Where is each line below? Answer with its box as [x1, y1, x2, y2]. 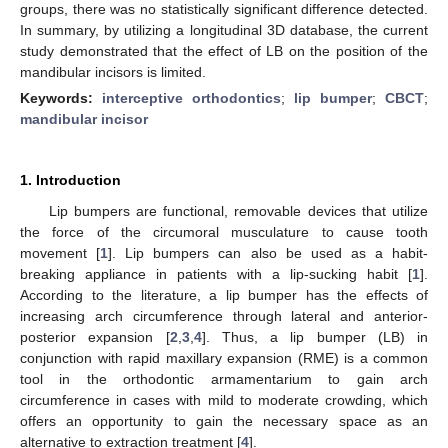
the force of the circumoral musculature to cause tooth [20, 223, 428, 240]
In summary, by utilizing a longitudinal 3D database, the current [20, 21, 428, 38]
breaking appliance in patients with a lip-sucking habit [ [20, 265, 412, 282]
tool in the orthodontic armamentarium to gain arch [20, 370, 428, 387]
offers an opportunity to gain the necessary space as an [20, 412, 428, 429]
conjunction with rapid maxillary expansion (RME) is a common [20, 349, 428, 366]
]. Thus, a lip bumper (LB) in [201, 328, 428, 345]
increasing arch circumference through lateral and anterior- [20, 307, 428, 324]
